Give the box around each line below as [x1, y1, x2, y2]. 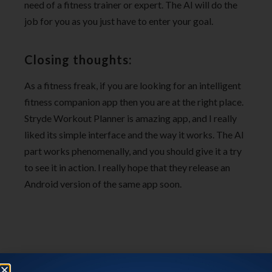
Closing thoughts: [24, 52, 132, 67]
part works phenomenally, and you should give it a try [24, 145, 242, 157]
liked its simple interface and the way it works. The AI [24, 129, 244, 141]
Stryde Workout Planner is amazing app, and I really [24, 112, 237, 124]
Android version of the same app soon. [24, 178, 182, 190]
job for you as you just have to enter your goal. [24, 15, 213, 27]
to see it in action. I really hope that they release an [24, 161, 230, 174]
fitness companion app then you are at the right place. [24, 96, 243, 108]
